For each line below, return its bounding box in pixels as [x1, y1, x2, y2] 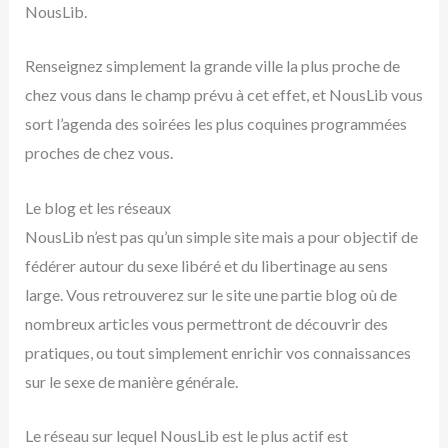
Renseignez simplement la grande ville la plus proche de [24, 56, 400, 76]
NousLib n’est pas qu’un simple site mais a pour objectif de [24, 226, 418, 246]
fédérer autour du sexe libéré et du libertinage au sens [24, 255, 388, 275]
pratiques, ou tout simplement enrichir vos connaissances [24, 342, 411, 362]
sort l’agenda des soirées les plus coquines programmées [24, 114, 407, 134]
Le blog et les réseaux [24, 197, 171, 217]
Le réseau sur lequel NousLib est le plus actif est [24, 426, 348, 446]
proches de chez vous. [24, 143, 173, 163]
